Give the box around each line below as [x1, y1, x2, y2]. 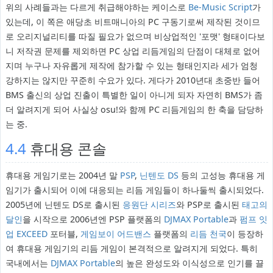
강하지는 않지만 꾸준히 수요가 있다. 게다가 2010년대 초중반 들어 [5, 74, 260, 87]
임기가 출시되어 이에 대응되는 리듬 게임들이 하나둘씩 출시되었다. [5, 184, 264, 196]
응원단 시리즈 [122, 199, 176, 211]
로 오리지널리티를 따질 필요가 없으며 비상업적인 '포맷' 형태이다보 [5, 30, 265, 43]
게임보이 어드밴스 [80, 228, 151, 240]
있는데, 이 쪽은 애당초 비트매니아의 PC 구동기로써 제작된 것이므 [5, 16, 260, 28]
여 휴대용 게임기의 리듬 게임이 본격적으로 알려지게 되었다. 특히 [5, 243, 258, 255]
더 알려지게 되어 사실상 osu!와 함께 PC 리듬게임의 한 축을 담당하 [5, 104, 263, 116]
